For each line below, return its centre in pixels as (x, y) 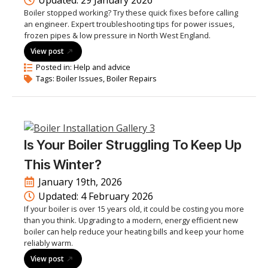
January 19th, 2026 (80, 182)
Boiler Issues (80, 78)
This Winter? (63, 165)
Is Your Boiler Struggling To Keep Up (133, 145)
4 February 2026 (117, 196)
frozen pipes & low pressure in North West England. (117, 35)
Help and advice (102, 67)
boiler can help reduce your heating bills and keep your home (134, 232)
